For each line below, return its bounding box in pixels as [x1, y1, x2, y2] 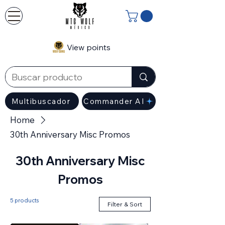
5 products [10, 197, 39, 204]
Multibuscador [11, 96, 71, 106]
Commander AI [83, 96, 145, 106]
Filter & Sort [107, 200, 142, 208]
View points [66, 42, 110, 53]
